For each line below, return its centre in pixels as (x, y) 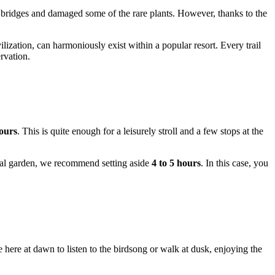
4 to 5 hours (176, 163)
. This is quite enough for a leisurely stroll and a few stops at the (140, 131)
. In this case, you (234, 163)
